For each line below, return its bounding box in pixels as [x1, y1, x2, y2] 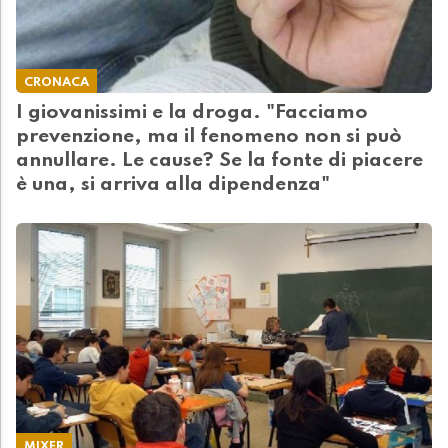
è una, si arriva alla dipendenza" [16, 175, 330, 196]
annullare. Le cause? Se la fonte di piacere [16, 151, 423, 172]
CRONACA [24, 76, 89, 90]
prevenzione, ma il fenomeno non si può [16, 127, 402, 148]
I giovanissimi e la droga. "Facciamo [16, 103, 368, 124]
